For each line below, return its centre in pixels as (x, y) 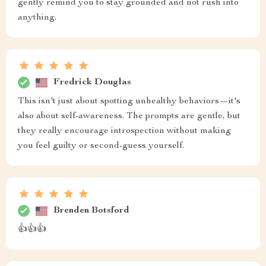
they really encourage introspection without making (124, 131)
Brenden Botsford (91, 210)
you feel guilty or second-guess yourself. (101, 146)
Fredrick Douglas (92, 82)
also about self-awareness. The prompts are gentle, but (129, 116)
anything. (37, 18)
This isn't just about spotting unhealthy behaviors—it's (129, 102)
